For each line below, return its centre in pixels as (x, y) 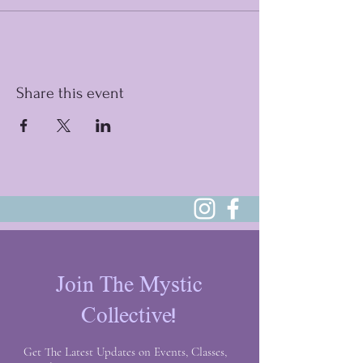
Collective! (129, 315)
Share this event (70, 93)
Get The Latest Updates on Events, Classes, (125, 352)
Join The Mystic (129, 284)
